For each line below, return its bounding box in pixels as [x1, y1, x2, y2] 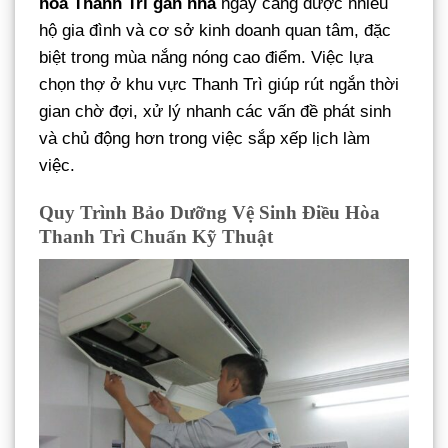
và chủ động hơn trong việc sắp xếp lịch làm [39, 129, 370, 149]
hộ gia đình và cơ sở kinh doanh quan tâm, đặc [39, 21, 391, 41]
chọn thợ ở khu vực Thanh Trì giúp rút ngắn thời [39, 75, 399, 95]
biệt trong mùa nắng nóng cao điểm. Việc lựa [39, 48, 373, 68]
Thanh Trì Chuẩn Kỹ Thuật [39, 226, 273, 248]
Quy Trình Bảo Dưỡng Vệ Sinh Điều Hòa [39, 202, 380, 224]
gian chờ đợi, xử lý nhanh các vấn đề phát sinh [39, 102, 391, 122]
